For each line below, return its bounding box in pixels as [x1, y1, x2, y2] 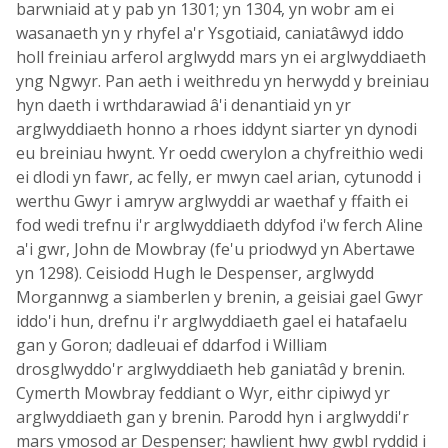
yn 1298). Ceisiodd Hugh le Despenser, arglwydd [16, 262, 374, 284]
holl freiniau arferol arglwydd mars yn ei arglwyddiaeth [16, 46, 426, 68]
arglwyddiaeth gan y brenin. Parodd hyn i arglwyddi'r [16, 406, 409, 428]
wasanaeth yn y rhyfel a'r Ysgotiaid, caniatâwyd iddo [16, 22, 404, 44]
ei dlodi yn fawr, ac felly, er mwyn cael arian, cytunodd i [16, 166, 421, 188]
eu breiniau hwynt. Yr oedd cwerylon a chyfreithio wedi [16, 142, 423, 164]
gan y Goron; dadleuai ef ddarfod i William [16, 334, 327, 356]
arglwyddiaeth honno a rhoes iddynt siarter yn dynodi [16, 118, 417, 140]
